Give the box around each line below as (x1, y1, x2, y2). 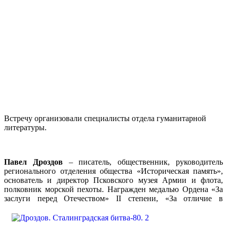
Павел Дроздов (4, 157, 63, 166)
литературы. (4, 123, 49, 132)
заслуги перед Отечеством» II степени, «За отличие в (4, 194, 223, 203)
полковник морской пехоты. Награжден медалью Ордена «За (4, 184, 223, 194)
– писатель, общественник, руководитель (62, 157, 223, 166)
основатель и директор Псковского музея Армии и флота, (4, 175, 223, 184)
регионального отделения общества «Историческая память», (4, 166, 223, 175)
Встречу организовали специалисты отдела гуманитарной (4, 113, 206, 123)
